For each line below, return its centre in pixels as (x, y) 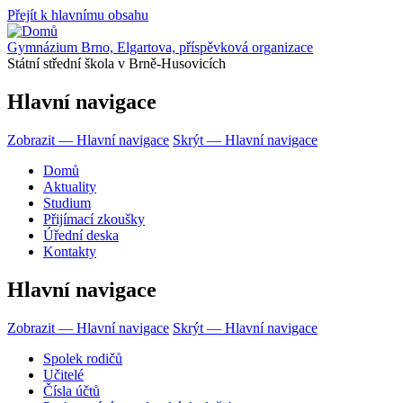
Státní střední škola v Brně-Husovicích (116, 63)
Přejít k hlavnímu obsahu (78, 15)
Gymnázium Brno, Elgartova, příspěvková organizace (160, 47)
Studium (67, 202)
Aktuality (70, 186)
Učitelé (63, 374)
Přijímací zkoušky (94, 219)
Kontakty (70, 251)
